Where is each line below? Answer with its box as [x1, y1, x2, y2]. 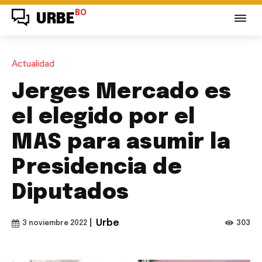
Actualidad [12, 57, 54, 70]
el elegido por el [12, 106, 195, 128]
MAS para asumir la [12, 132, 230, 153]
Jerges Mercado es [12, 81, 232, 103]
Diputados [12, 182, 129, 204]
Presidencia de [12, 157, 182, 178]
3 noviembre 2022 [22, 219, 87, 227]
